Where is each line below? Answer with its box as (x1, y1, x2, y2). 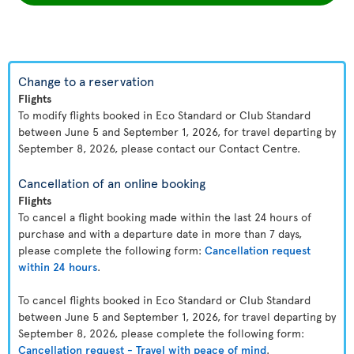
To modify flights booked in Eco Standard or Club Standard (18, 107, 311, 122)
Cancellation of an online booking (18, 174, 205, 191)
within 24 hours (18, 259, 97, 274)
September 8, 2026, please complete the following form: (18, 326, 304, 341)
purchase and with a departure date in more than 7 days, (18, 226, 302, 241)
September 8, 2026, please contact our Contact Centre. (18, 141, 300, 156)
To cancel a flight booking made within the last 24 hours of (18, 209, 311, 224)
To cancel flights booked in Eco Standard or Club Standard (18, 292, 311, 307)
